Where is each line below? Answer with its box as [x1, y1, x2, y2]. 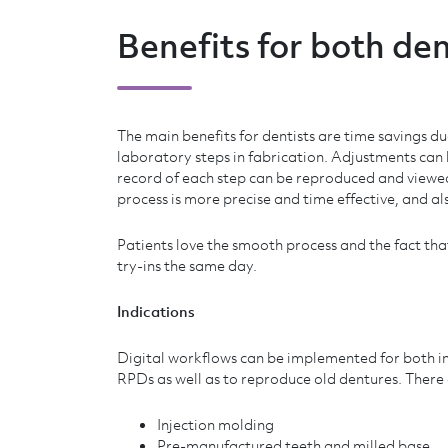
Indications [117, 301, 195, 322]
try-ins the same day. [117, 255, 257, 276]
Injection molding [157, 414, 274, 435]
